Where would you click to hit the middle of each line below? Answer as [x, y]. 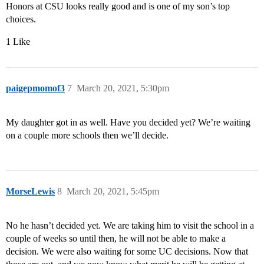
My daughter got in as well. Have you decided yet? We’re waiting [128, 123]
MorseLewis [30, 192]
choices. [21, 19]
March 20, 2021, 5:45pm [113, 192]
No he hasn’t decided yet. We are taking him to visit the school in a [130, 226]
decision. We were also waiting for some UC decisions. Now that [127, 252]
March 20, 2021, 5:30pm [123, 88]
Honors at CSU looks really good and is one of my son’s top [118, 6]
